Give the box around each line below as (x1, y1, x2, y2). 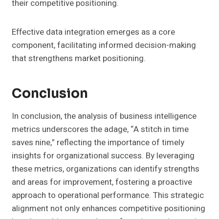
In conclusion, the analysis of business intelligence (12, 110, 197, 123)
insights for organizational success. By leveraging (12, 150, 195, 162)
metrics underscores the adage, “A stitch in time (12, 123, 189, 136)
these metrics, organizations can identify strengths (12, 163, 199, 175)
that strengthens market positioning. (12, 52, 146, 65)
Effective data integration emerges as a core (12, 26, 175, 39)
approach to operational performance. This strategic (12, 189, 204, 202)
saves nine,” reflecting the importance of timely (12, 136, 184, 149)
